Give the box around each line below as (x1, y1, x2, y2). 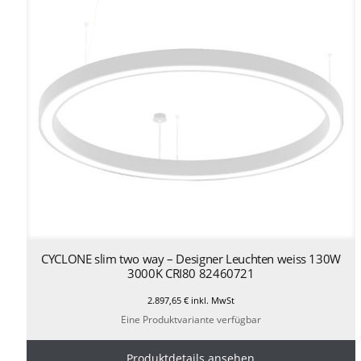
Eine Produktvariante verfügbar (120, 313, 261, 327)
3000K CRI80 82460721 (127, 264, 255, 281)
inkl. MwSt (188, 293, 234, 306)
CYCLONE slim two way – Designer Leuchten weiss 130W (41, 250, 341, 267)
